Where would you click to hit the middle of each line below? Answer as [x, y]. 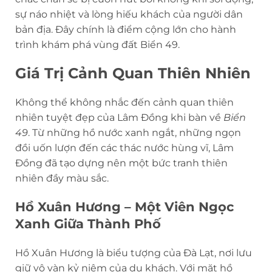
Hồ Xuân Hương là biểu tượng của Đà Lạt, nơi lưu [134, 253]
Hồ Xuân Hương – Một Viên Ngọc [124, 206]
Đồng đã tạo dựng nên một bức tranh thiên [121, 163]
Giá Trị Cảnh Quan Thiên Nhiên [133, 73]
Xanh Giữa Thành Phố [88, 223]
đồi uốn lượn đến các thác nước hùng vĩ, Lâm [124, 148]
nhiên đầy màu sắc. [62, 178]
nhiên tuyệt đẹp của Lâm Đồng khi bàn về [119, 117]
